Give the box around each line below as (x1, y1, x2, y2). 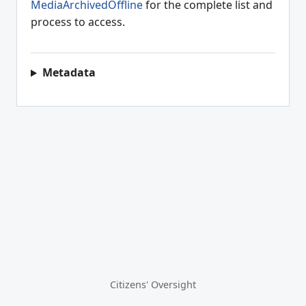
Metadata (42, 65, 96, 81)
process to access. (31, 14, 125, 30)
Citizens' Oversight (110, 278, 196, 291)
